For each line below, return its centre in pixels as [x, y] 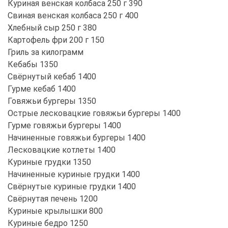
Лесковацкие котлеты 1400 [62, 150]
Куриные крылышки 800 [55, 211]
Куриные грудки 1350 [49, 162]
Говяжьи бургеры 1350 [52, 101]
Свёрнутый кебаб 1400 [52, 76]
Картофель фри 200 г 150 [56, 40]
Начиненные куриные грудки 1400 [74, 174]
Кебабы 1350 [33, 64]
